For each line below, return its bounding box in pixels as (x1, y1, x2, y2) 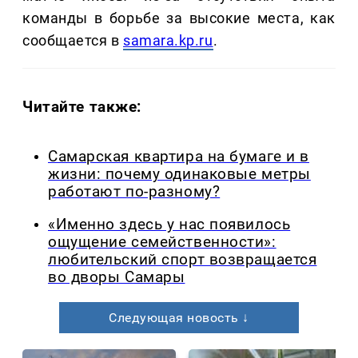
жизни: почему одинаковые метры (48, 165, 311, 184)
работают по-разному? (48, 183, 221, 201)
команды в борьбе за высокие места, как (22, 10, 336, 27)
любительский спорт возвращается (48, 250, 317, 268)
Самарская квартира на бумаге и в (48, 148, 309, 166)
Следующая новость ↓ (109, 309, 249, 325)
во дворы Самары (48, 268, 185, 286)
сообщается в (22, 32, 124, 50)
